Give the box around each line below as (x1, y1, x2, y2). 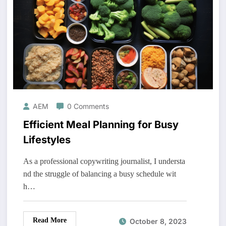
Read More (32, 216, 67, 224)
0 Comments (67, 102, 109, 111)
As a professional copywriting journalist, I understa (23, 157, 185, 166)
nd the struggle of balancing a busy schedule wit (23, 169, 176, 179)
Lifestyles (23, 134, 71, 146)
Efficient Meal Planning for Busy (23, 119, 179, 131)
